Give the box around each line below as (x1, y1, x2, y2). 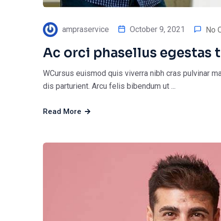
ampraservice (62, 25, 109, 34)
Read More (43, 107, 83, 116)
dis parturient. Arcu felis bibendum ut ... (43, 81, 176, 91)
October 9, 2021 (130, 25, 185, 34)
